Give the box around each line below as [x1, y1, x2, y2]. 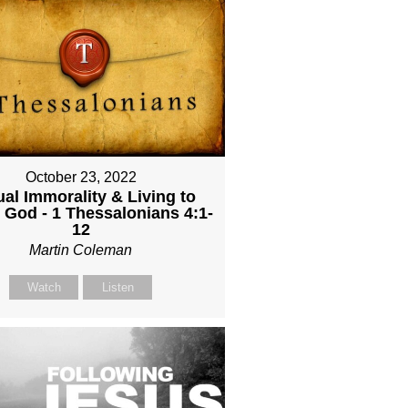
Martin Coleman [29, 241, 133, 258]
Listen [101, 280, 134, 294]
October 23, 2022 [25, 168, 137, 185]
